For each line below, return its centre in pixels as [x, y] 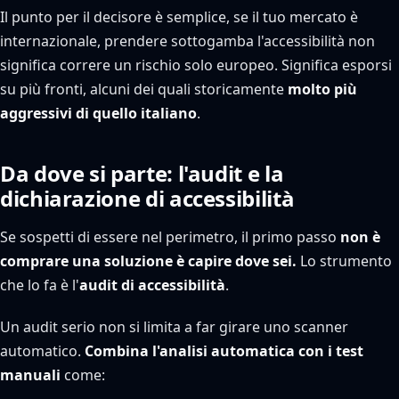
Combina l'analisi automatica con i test [224, 351]
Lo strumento [344, 261]
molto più [322, 89]
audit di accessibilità [152, 285]
